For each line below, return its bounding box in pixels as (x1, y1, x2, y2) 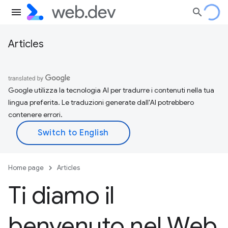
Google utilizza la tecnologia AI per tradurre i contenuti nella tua (8, 85, 214, 95)
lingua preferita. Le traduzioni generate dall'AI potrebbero (8, 98, 194, 107)
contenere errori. (8, 110, 63, 119)
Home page (8, 163, 44, 172)
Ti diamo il (8, 180, 115, 211)
